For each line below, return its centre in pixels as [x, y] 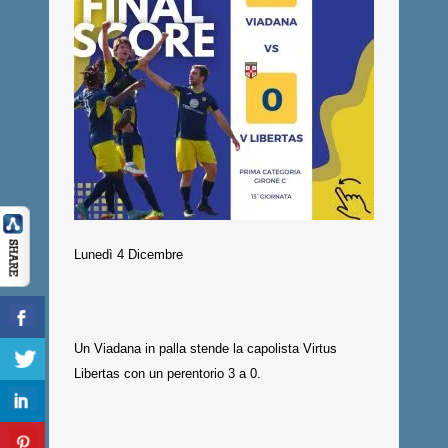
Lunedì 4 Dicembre [128, 254]
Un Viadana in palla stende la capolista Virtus [205, 348]
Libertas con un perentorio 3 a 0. [167, 373]
